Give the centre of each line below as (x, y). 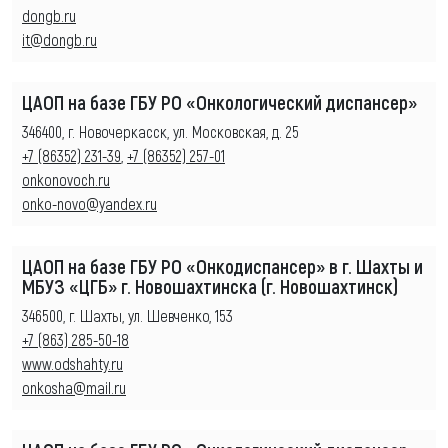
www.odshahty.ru (72, 363)
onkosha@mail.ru (74, 387)
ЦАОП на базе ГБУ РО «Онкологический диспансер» (219, 101)
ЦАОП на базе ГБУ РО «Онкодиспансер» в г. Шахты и (222, 265)
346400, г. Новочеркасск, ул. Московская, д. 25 (160, 131)
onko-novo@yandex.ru (89, 203)
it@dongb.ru (59, 39)
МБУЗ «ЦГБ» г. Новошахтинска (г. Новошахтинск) (210, 285)
